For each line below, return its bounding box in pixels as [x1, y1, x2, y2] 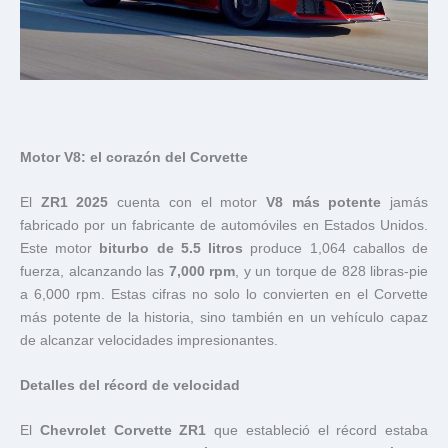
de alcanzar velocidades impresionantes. [20, 332, 278, 348]
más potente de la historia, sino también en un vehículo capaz [20, 309, 428, 325]
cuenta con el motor [108, 194, 266, 210]
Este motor [20, 240, 100, 256]
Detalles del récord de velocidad [20, 377, 240, 393]
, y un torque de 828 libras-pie [235, 263, 428, 279]
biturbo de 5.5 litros [99, 240, 244, 256]
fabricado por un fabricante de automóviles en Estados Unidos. [20, 217, 428, 233]
